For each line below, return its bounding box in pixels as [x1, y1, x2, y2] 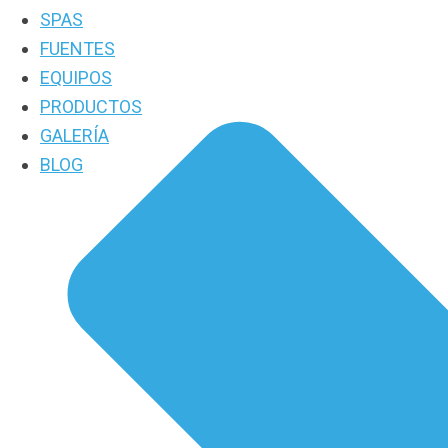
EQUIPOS [40, 67, 112, 88]
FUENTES [40, 38, 115, 59]
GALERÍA [40, 125, 109, 146]
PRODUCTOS [40, 96, 142, 117]
